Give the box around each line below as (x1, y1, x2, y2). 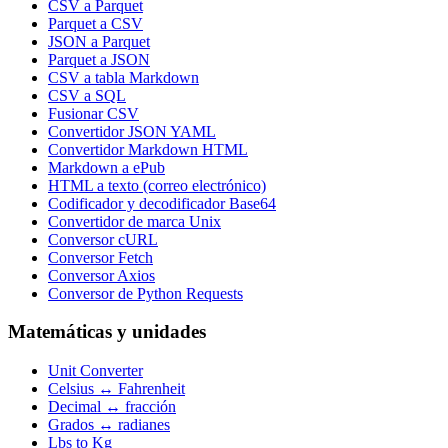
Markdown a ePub (48, 158, 165, 176)
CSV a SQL (48, 86, 126, 104)
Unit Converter (48, 362, 143, 379)
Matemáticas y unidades (8, 321, 206, 343)
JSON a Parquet (48, 32, 150, 50)
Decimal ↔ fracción (48, 398, 176, 415)
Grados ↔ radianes (48, 416, 170, 433)
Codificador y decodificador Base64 (48, 194, 276, 212)
